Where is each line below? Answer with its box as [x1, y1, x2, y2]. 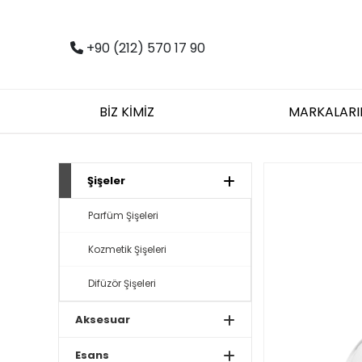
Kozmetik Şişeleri [88, 242, 166, 256]
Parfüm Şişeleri [88, 208, 158, 222]
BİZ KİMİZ [99, 103, 154, 121]
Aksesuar [75, 312, 130, 327]
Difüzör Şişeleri [88, 276, 156, 290]
